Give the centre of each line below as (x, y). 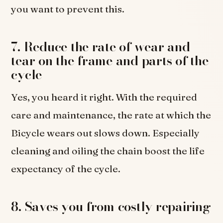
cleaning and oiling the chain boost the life (108, 151)
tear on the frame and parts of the (110, 60)
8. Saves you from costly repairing (111, 207)
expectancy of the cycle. (66, 169)
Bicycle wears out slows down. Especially (106, 133)
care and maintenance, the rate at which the (111, 115)
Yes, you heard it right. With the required (104, 97)
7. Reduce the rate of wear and (101, 47)
